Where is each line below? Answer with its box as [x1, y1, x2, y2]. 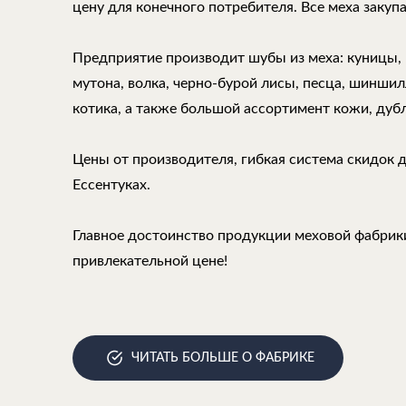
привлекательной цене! [72, 254, 227, 268]
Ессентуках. [72, 178, 150, 192]
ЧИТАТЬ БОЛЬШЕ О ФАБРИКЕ [131, 352, 314, 364]
